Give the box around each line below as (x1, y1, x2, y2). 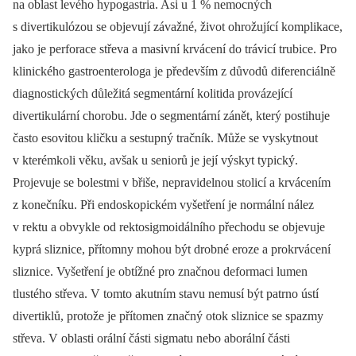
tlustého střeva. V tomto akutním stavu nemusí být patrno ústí (13, 287, 319, 301)
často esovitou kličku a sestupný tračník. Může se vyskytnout (13, 131, 318, 145)
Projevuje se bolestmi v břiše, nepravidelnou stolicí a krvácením (13, 176, 331, 190)
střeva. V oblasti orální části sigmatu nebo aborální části (13, 331, 290, 346)
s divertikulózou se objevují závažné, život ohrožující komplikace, (13, 20, 342, 34)
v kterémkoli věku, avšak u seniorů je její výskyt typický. (13, 153, 298, 168)
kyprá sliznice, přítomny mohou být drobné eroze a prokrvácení (13, 242, 331, 257)
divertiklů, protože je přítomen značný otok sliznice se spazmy (13, 309, 323, 323)
